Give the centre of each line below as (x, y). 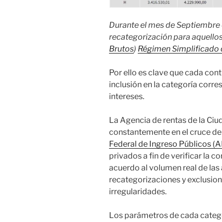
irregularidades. (138, 191)
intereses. (127, 96)
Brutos (121, 49)
